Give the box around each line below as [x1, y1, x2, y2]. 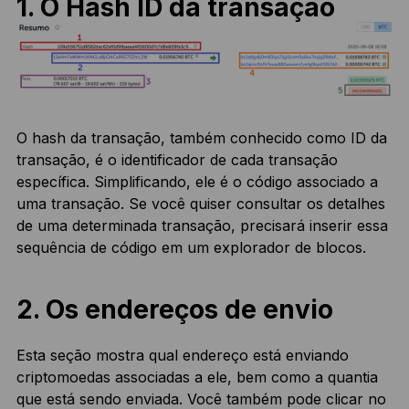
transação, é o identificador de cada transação [16, 151, 338, 170]
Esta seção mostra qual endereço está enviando [16, 346, 349, 365]
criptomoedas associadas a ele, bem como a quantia [16, 368, 378, 387]
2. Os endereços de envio [16, 294, 333, 326]
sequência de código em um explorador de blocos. [16, 238, 366, 257]
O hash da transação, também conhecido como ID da [16, 129, 387, 148]
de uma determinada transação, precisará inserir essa [16, 216, 388, 236]
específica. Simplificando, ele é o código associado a [16, 173, 378, 192]
